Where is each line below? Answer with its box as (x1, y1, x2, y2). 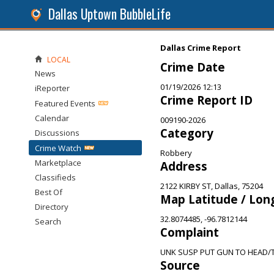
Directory (35, 201, 68, 212)
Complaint (160, 224, 219, 240)
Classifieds (35, 172, 76, 183)
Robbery (160, 147, 192, 158)
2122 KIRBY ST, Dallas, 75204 (160, 180, 263, 191)
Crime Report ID (160, 92, 253, 108)
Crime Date (160, 59, 225, 75)
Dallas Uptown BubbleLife (48, 4, 171, 23)
